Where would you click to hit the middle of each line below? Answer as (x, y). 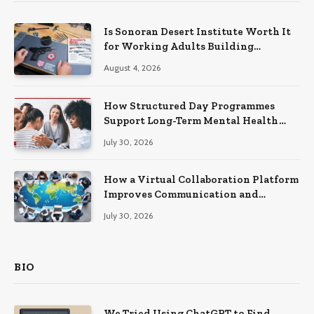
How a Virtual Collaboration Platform (201, 179)
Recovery (128, 135)
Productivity (138, 209)
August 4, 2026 (132, 68)
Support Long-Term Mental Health (191, 120)
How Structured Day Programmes (189, 105)
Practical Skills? (146, 61)
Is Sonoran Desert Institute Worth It (197, 32)
